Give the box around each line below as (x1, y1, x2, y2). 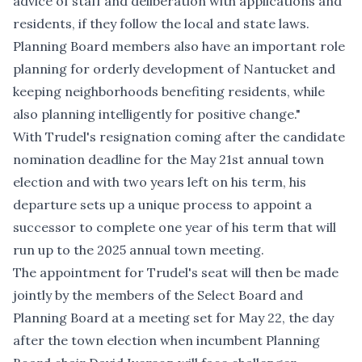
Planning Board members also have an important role (13, 37, 345, 54)
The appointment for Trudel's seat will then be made (13, 263, 339, 280)
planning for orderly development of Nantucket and (13, 60, 335, 77)
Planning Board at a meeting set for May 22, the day (13, 309, 334, 326)
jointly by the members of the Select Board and (13, 286, 303, 303)
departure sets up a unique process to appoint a (13, 196, 312, 213)
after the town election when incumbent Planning (13, 331, 320, 348)
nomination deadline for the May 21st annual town (13, 150, 324, 167)
